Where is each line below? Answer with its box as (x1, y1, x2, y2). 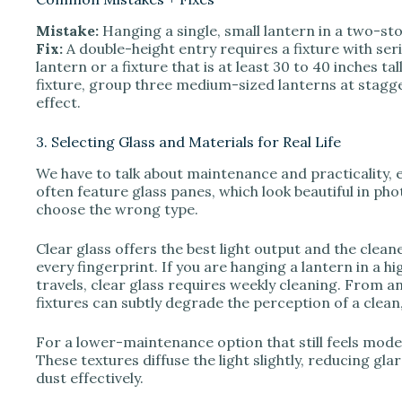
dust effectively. (36, 368, 144, 387)
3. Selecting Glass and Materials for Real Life (36, 132, 341, 151)
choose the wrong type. (36, 199, 198, 218)
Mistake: (36, 21, 99, 39)
